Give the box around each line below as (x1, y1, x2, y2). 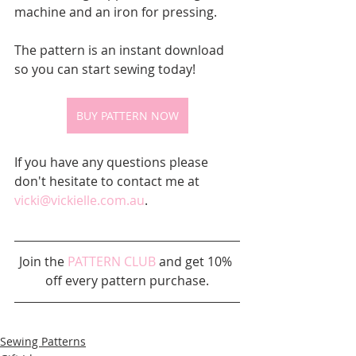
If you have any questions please (14, 153, 211, 172)
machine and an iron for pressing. (14, 3, 217, 21)
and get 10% (156, 253, 235, 271)
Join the (19, 253, 68, 271)
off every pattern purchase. (45, 272, 209, 290)
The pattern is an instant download (14, 41, 227, 60)
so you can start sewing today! (14, 60, 195, 79)
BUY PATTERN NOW (75, 108, 179, 124)
